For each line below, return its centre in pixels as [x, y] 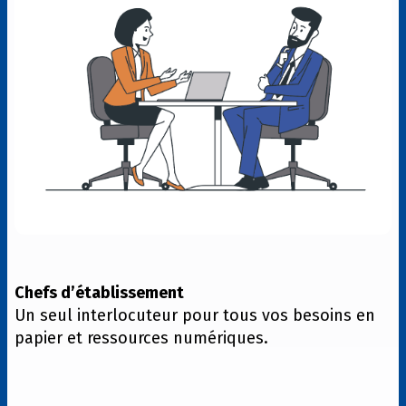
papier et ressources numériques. [141, 338]
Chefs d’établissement [99, 292]
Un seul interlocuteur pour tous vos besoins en [195, 315]
